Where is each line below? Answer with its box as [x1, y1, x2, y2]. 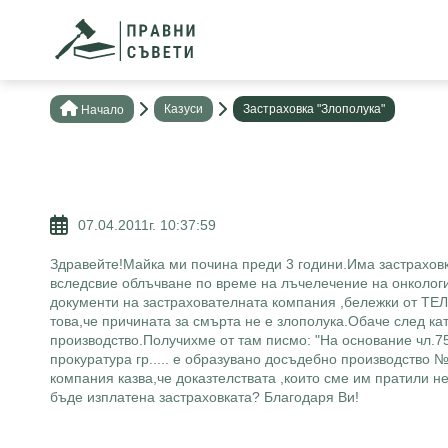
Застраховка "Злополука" [243, 102, 385, 116]
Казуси [164, 102, 203, 116]
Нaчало [81, 103, 124, 117]
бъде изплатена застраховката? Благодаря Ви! [50, 389, 359, 405]
